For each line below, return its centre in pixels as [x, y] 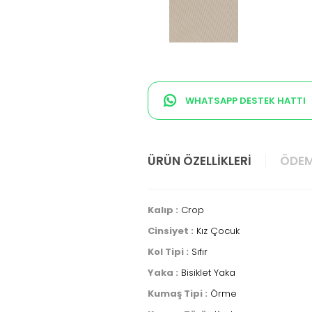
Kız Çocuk [217, 231]
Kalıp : [163, 210]
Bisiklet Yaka [207, 273]
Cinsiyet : [171, 231]
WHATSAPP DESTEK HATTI [244, 100]
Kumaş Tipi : [178, 294]
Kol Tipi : [168, 252]
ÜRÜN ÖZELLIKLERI [200, 161]
